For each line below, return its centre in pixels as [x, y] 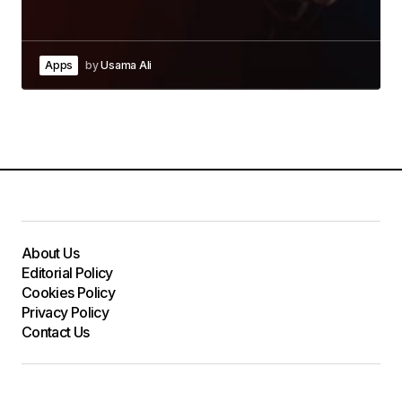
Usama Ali [127, 66]
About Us [50, 253]
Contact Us [56, 332]
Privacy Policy [66, 313]
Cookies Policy [69, 293]
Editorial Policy [67, 273]
